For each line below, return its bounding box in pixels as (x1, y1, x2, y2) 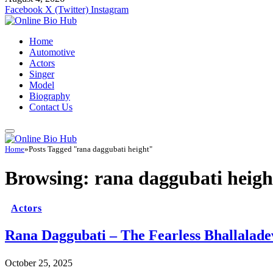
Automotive (29, 46, 75, 57)
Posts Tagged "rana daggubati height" (29, 144, 152, 154)
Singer (29, 68, 54, 79)
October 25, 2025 (5, 258, 73, 269)
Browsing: (5, 167, 94, 190)
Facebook (5, 4, 43, 15)
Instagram (91, 4, 129, 15)
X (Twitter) (45, 4, 88, 15)
